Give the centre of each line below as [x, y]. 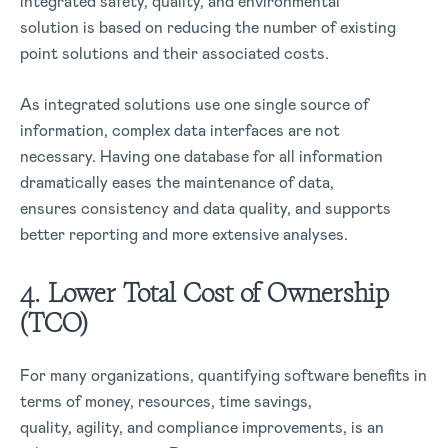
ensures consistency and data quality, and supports [205, 208]
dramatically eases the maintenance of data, [177, 182]
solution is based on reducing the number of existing [208, 27]
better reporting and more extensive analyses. [184, 234]
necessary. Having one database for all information [201, 156]
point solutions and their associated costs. [174, 53]
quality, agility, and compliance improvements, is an [202, 427]
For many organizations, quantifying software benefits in [223, 375]
